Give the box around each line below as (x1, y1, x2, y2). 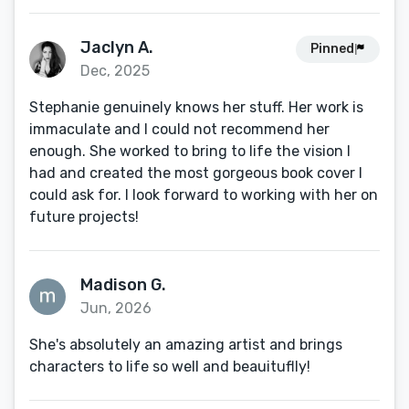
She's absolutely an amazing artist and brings (29, 336, 342, 353)
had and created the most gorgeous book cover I (29, 164, 362, 182)
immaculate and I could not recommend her (29, 121, 330, 138)
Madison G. (80, 275, 166, 295)
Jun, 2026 (80, 299, 152, 317)
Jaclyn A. (80, 37, 153, 58)
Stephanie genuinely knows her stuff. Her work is (29, 99, 363, 116)
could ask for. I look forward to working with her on (29, 186, 378, 204)
